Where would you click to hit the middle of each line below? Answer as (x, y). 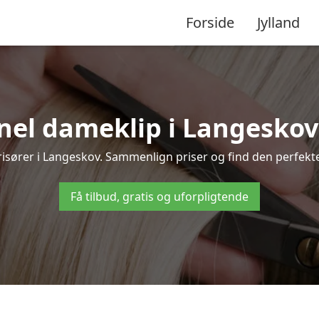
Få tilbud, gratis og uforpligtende (159, 197)
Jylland (278, 22)
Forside (210, 22)
